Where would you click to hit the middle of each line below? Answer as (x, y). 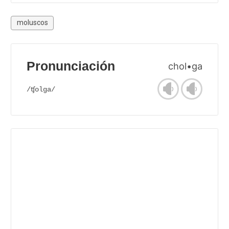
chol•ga (185, 66)
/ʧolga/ (41, 89)
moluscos (32, 23)
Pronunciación (71, 66)
